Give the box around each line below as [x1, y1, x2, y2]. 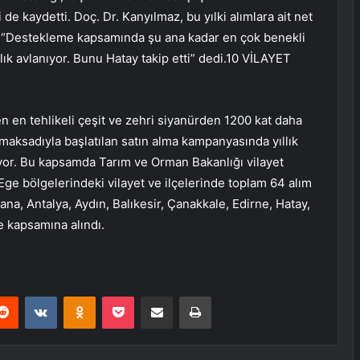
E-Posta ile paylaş [172, 289, 203, 303]
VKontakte [56, 289, 108, 303]
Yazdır [211, 289, 241, 303]
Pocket [133, 289, 168, 303]
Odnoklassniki [95, 289, 164, 303]
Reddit [18, 289, 50, 303]
